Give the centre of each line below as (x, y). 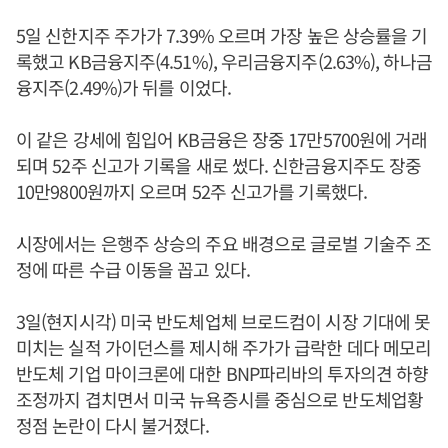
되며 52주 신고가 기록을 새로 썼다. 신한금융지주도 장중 (219, 165)
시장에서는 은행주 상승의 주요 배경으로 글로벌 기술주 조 (224, 243)
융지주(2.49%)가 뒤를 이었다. (123, 87)
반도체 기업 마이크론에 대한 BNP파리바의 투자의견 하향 (222, 373)
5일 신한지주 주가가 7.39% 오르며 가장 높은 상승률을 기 (222, 35)
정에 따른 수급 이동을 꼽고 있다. (133, 269)
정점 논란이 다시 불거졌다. (113, 425)
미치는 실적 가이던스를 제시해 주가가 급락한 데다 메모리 (224, 347)
